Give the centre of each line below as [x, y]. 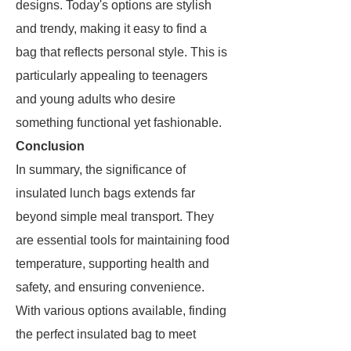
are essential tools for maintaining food [123, 240]
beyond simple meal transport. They [115, 217]
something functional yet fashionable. [119, 123]
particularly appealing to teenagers [112, 76]
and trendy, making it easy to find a [111, 29]
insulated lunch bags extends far [105, 193]
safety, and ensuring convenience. [110, 287]
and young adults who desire [96, 99]
